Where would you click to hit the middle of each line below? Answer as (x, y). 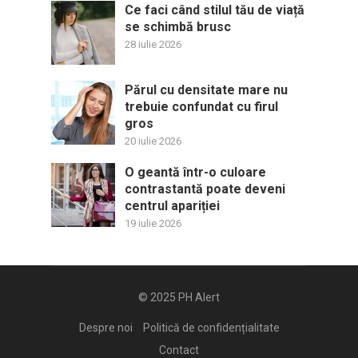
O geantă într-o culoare (195, 172)
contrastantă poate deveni (205, 189)
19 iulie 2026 (153, 223)
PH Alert (199, 297)
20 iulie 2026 (153, 141)
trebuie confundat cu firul (201, 107)
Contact (179, 350)
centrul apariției (172, 206)
